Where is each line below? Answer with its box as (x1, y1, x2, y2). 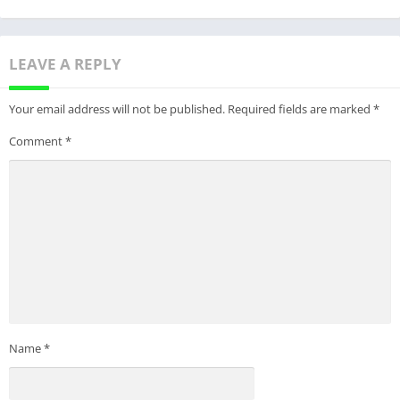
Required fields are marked (228, 101, 373, 118)
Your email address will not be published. (9, 101, 225, 118)
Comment (9, 133, 65, 150)
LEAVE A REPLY (9, 54, 121, 75)
